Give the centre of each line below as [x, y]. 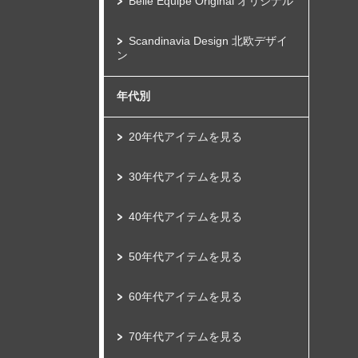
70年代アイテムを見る [185, 336]
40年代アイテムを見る [185, 217]
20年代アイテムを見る [185, 137]
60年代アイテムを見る [185, 296]
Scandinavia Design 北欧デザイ [208, 41]
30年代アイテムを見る [185, 177]
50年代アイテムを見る [185, 257]
